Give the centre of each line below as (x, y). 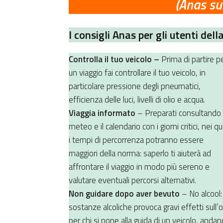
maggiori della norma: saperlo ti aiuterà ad (140, 153)
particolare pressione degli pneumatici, (135, 86)
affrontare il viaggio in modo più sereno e (139, 167)
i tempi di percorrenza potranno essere (136, 140)
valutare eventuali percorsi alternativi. (132, 180)
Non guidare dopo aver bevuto (124, 193)
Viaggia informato (102, 113)
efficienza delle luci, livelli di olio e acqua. (137, 99)
